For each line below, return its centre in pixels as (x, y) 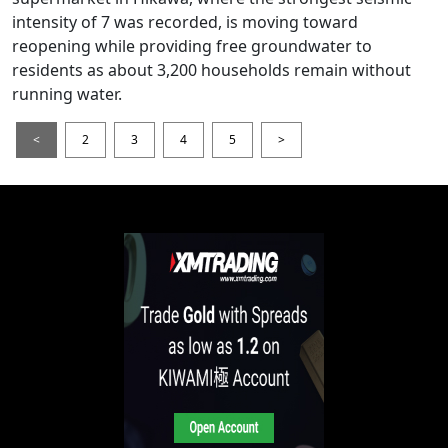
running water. (67, 94)
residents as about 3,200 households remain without (211, 70)
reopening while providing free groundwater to (192, 46)
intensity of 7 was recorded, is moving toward (185, 22)
